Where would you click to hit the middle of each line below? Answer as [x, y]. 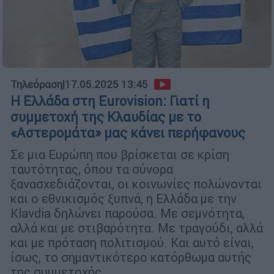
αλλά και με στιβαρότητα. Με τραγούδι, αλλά [137, 228]
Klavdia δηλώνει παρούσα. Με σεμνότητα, [128, 213]
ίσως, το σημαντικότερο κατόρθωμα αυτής [131, 257]
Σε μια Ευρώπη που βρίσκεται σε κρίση [120, 155]
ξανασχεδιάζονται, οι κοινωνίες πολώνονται [136, 184]
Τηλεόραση [36, 85]
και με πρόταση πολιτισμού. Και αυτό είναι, [132, 243]
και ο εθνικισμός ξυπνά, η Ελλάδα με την [124, 199]
